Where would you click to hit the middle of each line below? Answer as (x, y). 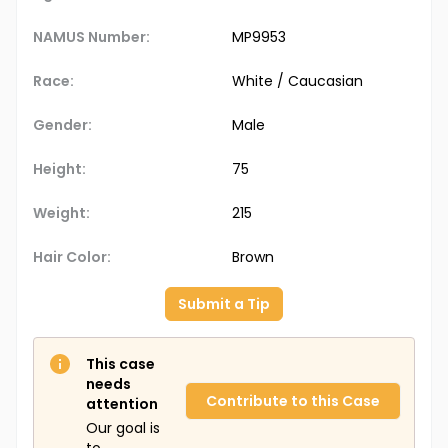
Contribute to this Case (293, 401)
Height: (59, 169)
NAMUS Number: (91, 37)
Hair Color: (72, 257)
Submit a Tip (224, 304)
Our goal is (123, 428)
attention (122, 404)
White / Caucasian (297, 81)
